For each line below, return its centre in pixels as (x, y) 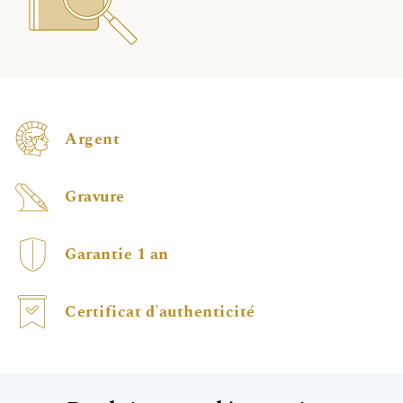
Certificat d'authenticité (160, 313)
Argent (92, 140)
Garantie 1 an (117, 255)
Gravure (95, 197)
